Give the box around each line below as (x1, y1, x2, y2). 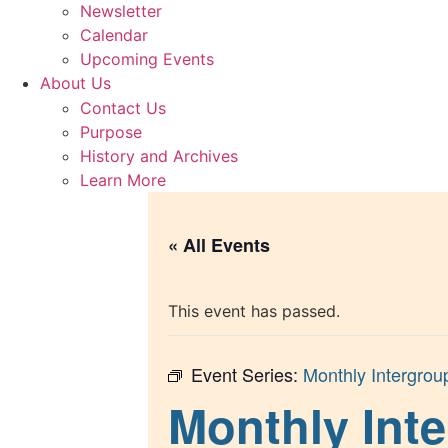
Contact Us (80, 98, 166, 118)
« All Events (168, 232, 270, 258)
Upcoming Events (80, 49, 214, 69)
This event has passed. (168, 301, 340, 321)
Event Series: (191, 361, 303, 387)
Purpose (80, 122, 142, 142)
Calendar (80, 25, 148, 45)
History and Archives (80, 146, 238, 166)
